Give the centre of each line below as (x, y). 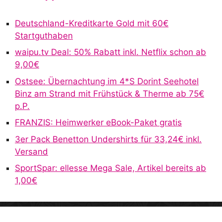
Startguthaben (44, 35)
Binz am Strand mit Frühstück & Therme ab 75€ (110, 93)
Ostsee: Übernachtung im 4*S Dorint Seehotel (107, 81)
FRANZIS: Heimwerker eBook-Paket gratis (98, 123)
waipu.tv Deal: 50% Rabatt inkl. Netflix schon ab (111, 52)
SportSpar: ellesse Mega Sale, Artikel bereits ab (111, 168)
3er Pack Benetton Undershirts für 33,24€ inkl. (108, 139)
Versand (31, 151)
